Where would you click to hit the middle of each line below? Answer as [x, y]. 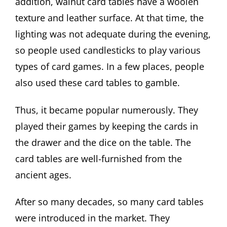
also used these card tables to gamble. [98, 83]
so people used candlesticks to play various [108, 50]
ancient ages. [43, 175]
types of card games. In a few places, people [110, 67]
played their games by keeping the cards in [107, 126]
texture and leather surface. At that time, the [109, 18]
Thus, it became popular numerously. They [107, 110]
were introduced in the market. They [92, 218]
